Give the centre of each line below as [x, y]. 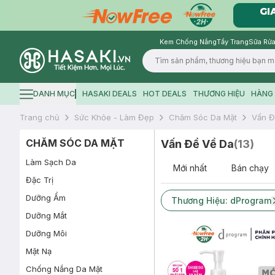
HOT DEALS [165, 94]
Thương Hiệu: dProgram [221, 200]
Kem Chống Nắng [188, 42]
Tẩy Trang [233, 42]
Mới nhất [190, 168]
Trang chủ [40, 117]
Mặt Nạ [39, 251]
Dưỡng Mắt [46, 215]
